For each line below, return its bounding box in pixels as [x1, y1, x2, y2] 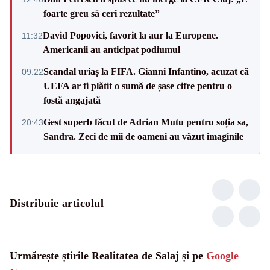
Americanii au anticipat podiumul [43, 44, 180, 55]
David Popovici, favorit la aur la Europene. [43, 30, 218, 40]
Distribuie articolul [10, 196, 104, 209]
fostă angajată [43, 95, 101, 105]
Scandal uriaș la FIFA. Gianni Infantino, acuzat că [43, 66, 249, 77]
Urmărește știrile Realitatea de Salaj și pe [10, 249, 206, 262]
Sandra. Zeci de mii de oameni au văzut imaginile [43, 131, 243, 142]
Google [206, 249, 239, 262]
